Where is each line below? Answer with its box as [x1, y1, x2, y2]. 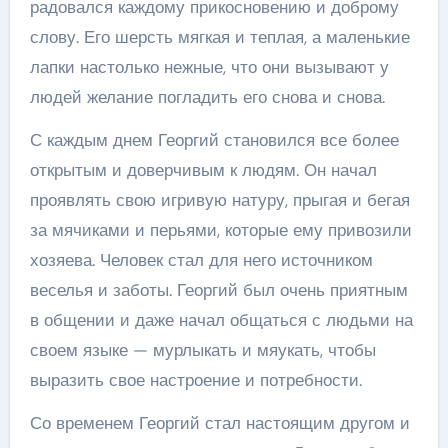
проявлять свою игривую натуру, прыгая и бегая [29, 188, 410, 211]
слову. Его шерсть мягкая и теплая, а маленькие [29, 25, 410, 48]
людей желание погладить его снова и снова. [29, 85, 385, 108]
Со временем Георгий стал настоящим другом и [29, 411, 410, 434]
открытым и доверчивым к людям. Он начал [29, 158, 377, 181]
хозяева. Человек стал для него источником [29, 248, 373, 271]
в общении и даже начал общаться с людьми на [29, 308, 413, 331]
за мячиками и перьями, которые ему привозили [29, 218, 412, 241]
